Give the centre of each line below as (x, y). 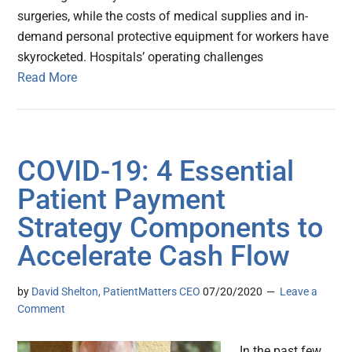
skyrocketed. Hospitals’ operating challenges (141, 57)
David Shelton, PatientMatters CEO (116, 292)
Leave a (299, 292)
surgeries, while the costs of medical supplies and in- (163, 16)
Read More (48, 78)
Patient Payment (122, 200)
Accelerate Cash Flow (154, 257)
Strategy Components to (170, 228)
